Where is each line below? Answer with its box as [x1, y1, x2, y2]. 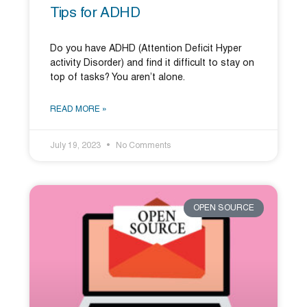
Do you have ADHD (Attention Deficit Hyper [49, 45, 241, 54]
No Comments [113, 142, 171, 150]
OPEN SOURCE [193, 204, 255, 212]
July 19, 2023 [49, 142, 103, 150]
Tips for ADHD [49, 7, 140, 21]
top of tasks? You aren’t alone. [49, 73, 185, 83]
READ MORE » [49, 106, 107, 114]
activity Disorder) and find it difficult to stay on [49, 59, 254, 69]
